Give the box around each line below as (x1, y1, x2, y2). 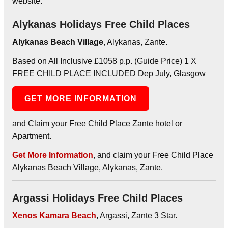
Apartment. (12, 131, 51, 140)
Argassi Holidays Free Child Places (12, 192, 183, 204)
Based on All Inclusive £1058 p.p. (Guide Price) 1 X (12, 56, 196, 65)
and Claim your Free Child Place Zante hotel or (12, 119, 182, 128)
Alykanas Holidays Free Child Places (12, 18, 190, 30)
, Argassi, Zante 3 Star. (96, 211, 177, 220)
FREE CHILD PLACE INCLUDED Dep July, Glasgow (12, 69, 206, 78)
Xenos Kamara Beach (12, 211, 96, 220)
